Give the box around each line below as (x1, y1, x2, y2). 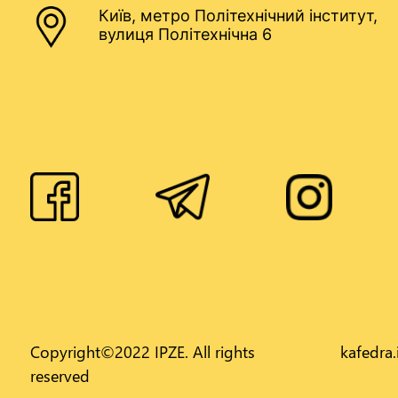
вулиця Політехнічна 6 (99, 25, 272, 44)
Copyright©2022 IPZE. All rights (30, 340, 255, 362)
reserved (30, 364, 90, 386)
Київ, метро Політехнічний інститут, (99, 6, 378, 25)
